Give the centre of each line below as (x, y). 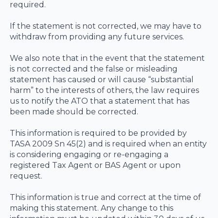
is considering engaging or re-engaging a (89, 154)
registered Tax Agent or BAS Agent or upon (95, 165)
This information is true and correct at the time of (105, 197)
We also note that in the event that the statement (107, 58)
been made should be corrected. (74, 112)
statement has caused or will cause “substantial (102, 80)
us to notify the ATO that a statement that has (100, 101)
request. (26, 176)
